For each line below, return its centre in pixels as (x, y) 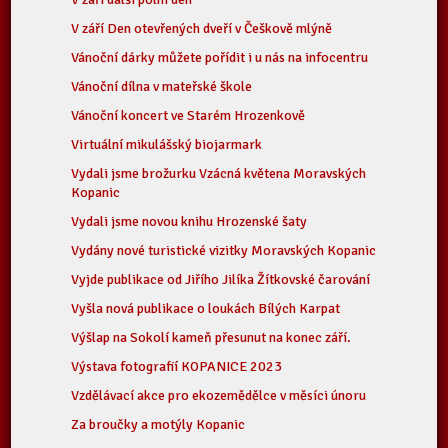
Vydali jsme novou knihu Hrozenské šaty (189, 221)
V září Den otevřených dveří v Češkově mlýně (202, 28)
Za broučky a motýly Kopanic (158, 424)
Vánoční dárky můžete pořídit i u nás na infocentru (220, 57)
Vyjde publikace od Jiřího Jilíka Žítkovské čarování (221, 279)
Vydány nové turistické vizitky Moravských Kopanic (224, 250)
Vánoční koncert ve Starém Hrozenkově (188, 115)
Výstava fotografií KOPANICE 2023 (177, 366)
